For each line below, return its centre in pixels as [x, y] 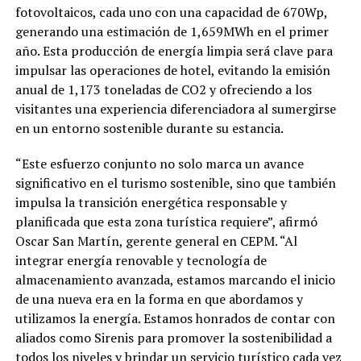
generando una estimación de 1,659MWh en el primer [172, 32]
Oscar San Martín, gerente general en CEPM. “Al [156, 241]
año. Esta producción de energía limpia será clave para [174, 51]
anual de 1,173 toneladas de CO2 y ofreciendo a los [163, 90]
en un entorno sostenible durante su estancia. [149, 129]
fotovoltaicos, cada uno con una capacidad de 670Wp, [171, 12]
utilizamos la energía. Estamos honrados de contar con [175, 319]
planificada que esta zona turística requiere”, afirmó [166, 222]
